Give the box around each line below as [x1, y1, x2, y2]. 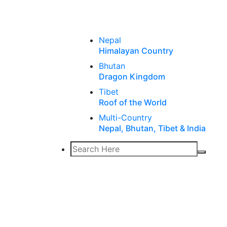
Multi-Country [99, 112, 153, 123]
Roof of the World [99, 97, 167, 107]
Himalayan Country [99, 46, 174, 56]
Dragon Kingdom [99, 71, 166, 82]
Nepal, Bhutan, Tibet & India [99, 123, 206, 133]
